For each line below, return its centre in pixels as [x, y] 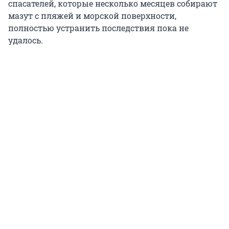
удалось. [26, 40]
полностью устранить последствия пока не [98, 28]
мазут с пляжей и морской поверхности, [92, 16]
